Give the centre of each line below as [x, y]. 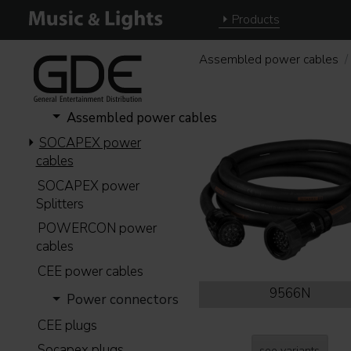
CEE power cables [91, 271]
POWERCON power [98, 229]
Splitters [60, 204]
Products [255, 20]
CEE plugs [68, 325]
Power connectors [121, 300]
